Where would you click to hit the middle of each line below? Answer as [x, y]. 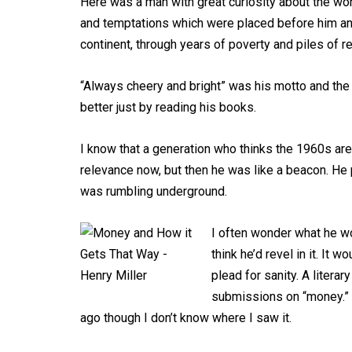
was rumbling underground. [154, 191]
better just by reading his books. [168, 107]
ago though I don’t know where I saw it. [186, 318]
